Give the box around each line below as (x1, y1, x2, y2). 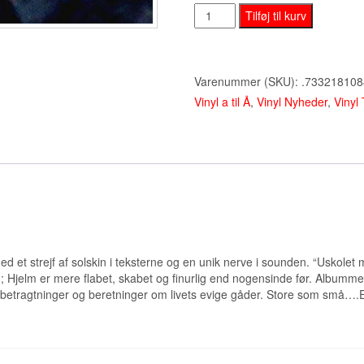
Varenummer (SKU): (194, 73, 301, 90)
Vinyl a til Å (194, 93, 250, 110)
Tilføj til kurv (245, 7, 306, 24)
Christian (193, 4, 244, 21)
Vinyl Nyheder (257, 93, 327, 110)
